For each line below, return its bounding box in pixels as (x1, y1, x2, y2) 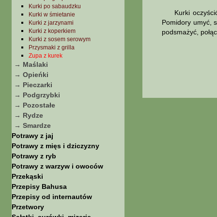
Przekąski (12, 172, 43, 180)
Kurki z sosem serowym (29, 36, 91, 43)
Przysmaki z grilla (29, 44, 75, 51)
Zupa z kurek (29, 52, 62, 59)
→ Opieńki (14, 71, 48, 78)
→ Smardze (14, 122, 51, 129)
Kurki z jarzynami (29, 19, 74, 26)
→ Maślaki (14, 61, 48, 68)
